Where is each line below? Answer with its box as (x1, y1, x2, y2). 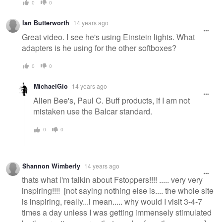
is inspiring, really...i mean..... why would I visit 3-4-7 (22, 196, 202, 208)
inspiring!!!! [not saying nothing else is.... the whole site (22, 185, 214, 197)
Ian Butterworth (22, 18, 69, 28)
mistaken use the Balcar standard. (33, 106, 156, 117)
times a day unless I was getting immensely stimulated (22, 207, 212, 219)
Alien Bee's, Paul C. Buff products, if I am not (33, 95, 190, 107)
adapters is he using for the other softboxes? (22, 42, 176, 54)
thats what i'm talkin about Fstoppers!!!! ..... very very (22, 174, 203, 186)
